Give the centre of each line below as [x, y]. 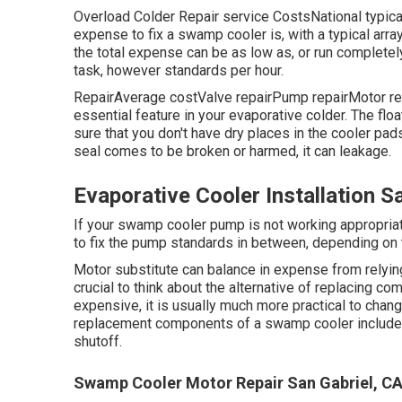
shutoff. [98, 341]
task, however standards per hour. [179, 70]
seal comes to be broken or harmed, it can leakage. [232, 151]
